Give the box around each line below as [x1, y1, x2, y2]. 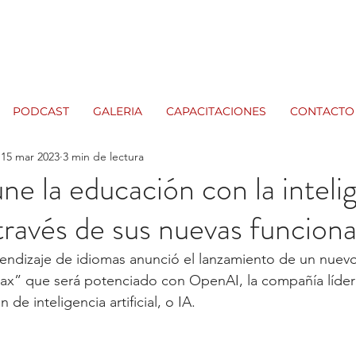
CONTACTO [290, 104, 354, 118]
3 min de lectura [63, 149, 144, 164]
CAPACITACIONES [166, 104, 266, 118]
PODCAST [13, 104, 69, 118]
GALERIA [93, 104, 142, 118]
